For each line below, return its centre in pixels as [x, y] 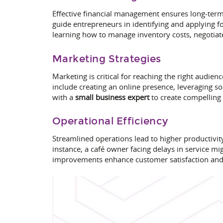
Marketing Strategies [107, 58]
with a [63, 97]
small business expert [112, 97]
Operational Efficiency [110, 121]
